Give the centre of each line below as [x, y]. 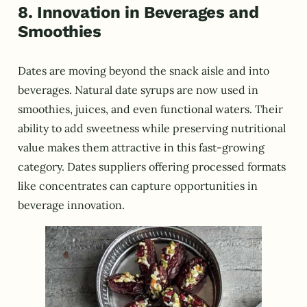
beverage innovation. [71, 205]
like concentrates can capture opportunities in [138, 186]
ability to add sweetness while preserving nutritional [152, 128]
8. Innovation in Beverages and [138, 12]
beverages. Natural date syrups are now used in [138, 90]
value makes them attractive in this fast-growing [141, 148]
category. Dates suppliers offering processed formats [152, 167]
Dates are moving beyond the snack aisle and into [144, 71]
